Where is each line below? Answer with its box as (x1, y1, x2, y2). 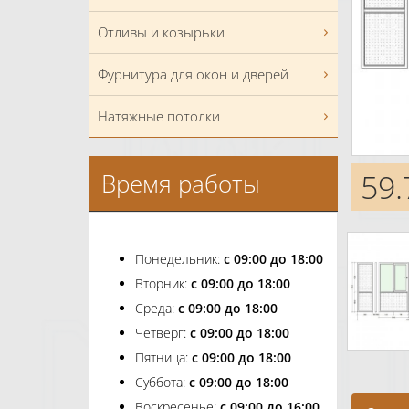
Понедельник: (135, 250, 224, 268)
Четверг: (135, 324, 190, 342)
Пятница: (135, 349, 192, 367)
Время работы (101, 167, 260, 201)
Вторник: (135, 275, 191, 293)
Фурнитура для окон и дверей (98, 65, 288, 84)
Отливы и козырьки (98, 23, 225, 42)
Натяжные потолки (98, 107, 220, 126)
